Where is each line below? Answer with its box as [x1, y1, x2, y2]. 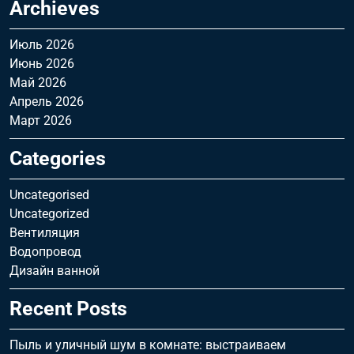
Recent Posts [9, 297, 127, 320]
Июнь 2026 [9, 56, 74, 71]
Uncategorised [9, 187, 89, 202]
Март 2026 [9, 113, 72, 128]
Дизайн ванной [9, 263, 100, 278]
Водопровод [9, 244, 81, 259]
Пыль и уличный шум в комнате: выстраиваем [9, 337, 286, 352]
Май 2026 [9, 75, 66, 90]
